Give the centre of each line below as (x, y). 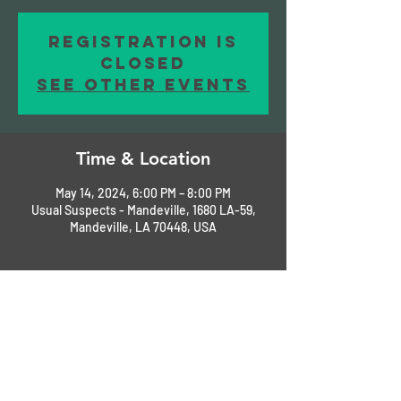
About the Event (143, 279)
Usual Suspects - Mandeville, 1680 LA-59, (143, 209)
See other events (143, 84)
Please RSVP (52, 314)
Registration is (143, 41)
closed (143, 63)
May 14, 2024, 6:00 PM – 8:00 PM (143, 192)
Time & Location (143, 158)
